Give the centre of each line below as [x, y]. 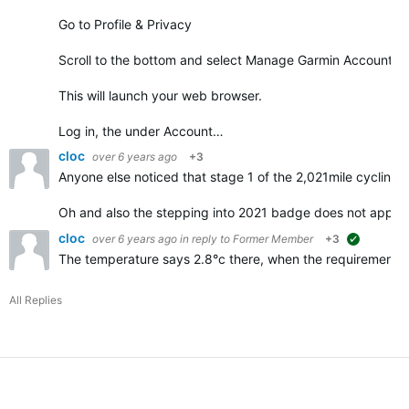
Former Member [273, 239]
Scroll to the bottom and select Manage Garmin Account [225, 60]
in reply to [206, 239]
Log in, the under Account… [141, 131]
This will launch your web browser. [160, 95]
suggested [386, 242]
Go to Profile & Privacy [125, 24]
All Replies [36, 300]
